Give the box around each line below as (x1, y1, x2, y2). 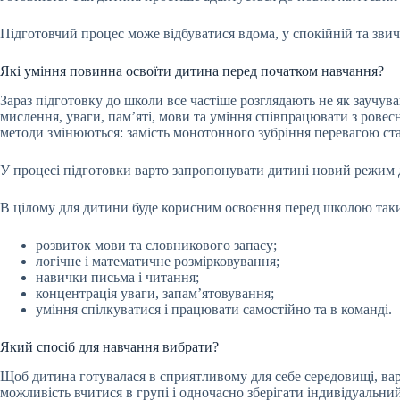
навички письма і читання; (36, 269, 199, 285)
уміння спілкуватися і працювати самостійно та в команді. (36, 301, 392, 317)
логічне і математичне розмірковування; (36, 253, 279, 269)
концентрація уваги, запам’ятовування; (36, 285, 274, 301)
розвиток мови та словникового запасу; (36, 237, 277, 253)
